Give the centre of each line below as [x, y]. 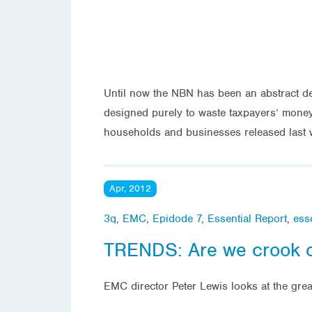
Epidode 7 [177, 218]
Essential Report [247, 218]
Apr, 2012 [130, 188]
